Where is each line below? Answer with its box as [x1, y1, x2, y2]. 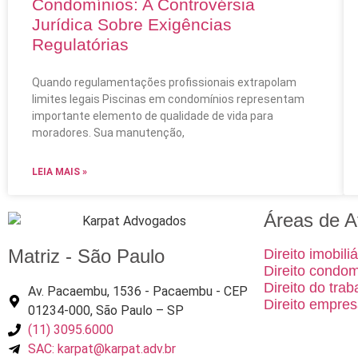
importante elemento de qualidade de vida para [32, 109, 273, 123]
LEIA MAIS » [32, 166, 87, 178]
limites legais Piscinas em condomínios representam [32, 93, 304, 106]
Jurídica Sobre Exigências [32, 15, 232, 34]
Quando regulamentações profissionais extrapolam [32, 76, 296, 89]
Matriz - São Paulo [8, 245, 165, 268]
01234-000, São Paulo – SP [28, 303, 184, 319]
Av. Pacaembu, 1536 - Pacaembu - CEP [28, 284, 248, 300]
